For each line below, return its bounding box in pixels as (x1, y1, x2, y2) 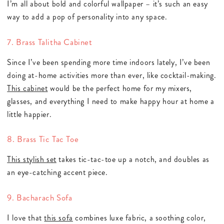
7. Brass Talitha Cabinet (7, 35, 92, 48)
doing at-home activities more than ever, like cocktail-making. (7, 69, 216, 81)
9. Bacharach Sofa (7, 191, 72, 203)
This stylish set (7, 153, 56, 165)
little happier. (7, 108, 52, 120)
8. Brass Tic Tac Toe (7, 133, 79, 145)
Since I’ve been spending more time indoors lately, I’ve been (7, 56, 210, 68)
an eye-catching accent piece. (7, 166, 108, 178)
